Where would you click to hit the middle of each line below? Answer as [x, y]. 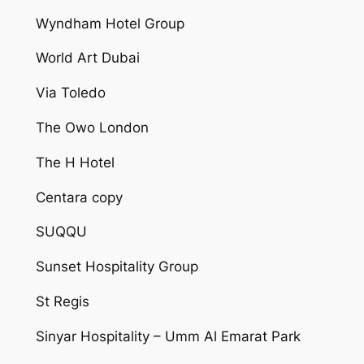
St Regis [62, 301]
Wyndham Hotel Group [110, 23]
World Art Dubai [87, 58]
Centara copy [79, 197]
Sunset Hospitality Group [117, 267]
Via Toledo [70, 93]
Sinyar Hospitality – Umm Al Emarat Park [168, 336]
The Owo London [92, 127]
